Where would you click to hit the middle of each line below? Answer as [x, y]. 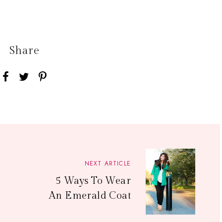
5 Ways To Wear [93, 181]
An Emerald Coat [90, 196]
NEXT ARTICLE [108, 164]
